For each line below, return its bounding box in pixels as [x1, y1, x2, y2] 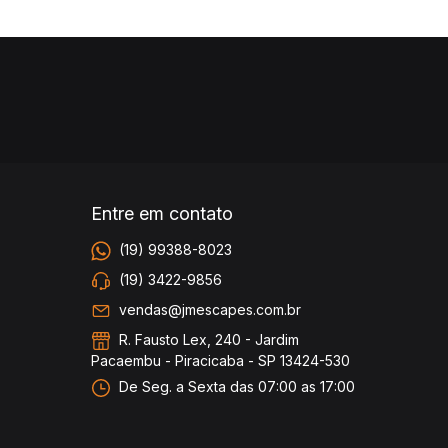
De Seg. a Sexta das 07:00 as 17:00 [115, 377, 355, 395]
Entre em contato [91, 202, 233, 224]
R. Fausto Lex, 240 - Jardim [115, 330, 299, 348]
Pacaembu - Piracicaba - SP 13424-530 [91, 351, 350, 369]
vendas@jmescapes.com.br [119, 300, 301, 318]
